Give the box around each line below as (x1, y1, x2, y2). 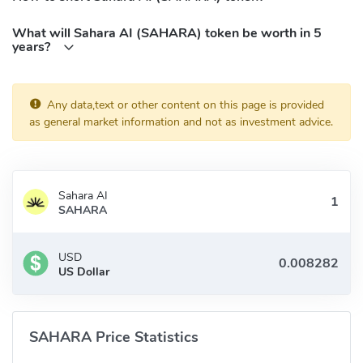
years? (12, 38, 53, 57)
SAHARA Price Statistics (29, 327, 199, 348)
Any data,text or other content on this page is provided (47, 97, 324, 113)
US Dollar (58, 264, 109, 280)
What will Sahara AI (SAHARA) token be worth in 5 (12, 24, 322, 43)
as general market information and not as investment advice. (29, 114, 333, 130)
